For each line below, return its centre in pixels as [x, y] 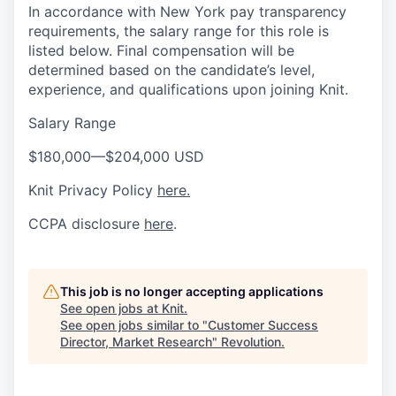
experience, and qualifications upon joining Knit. [188, 89]
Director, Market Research [136, 341]
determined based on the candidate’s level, [171, 69]
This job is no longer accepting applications [192, 291]
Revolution [251, 341]
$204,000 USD [155, 156]
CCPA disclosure [86, 223]
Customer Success [263, 324]
